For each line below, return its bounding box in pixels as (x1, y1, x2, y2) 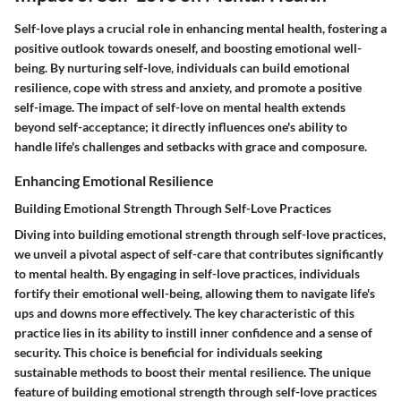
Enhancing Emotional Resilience (14, 171, 214, 189)
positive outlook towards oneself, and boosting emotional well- (14, 39, 362, 55)
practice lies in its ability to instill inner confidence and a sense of (14, 325, 372, 341)
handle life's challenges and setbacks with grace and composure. (14, 138, 367, 154)
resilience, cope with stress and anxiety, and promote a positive (14, 79, 362, 95)
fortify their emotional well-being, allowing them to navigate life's (14, 286, 375, 302)
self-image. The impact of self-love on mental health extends (14, 98, 346, 115)
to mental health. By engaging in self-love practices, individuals (14, 266, 360, 282)
